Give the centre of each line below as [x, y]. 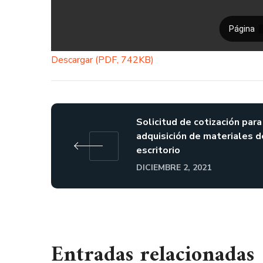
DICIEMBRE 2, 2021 [174, 168]
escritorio [158, 150]
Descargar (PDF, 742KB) [102, 60]
